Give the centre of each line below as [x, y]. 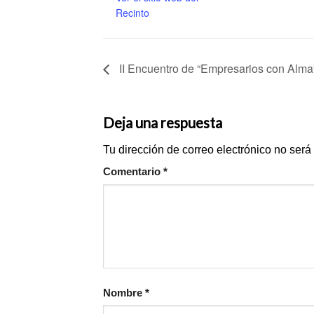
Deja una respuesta [164, 122]
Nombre [124, 293]
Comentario [133, 172]
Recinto [133, 13]
